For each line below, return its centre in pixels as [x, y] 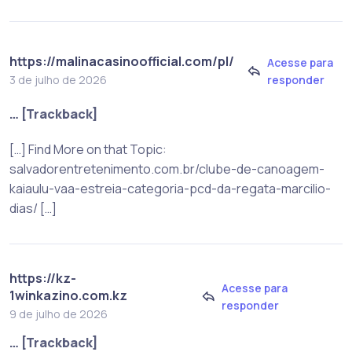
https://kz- [43, 279]
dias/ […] [33, 209]
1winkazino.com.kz [68, 296]
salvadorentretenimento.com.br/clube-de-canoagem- [167, 169]
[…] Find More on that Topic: [88, 150]
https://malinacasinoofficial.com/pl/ [122, 61]
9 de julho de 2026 [59, 314]
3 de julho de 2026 [58, 80]
